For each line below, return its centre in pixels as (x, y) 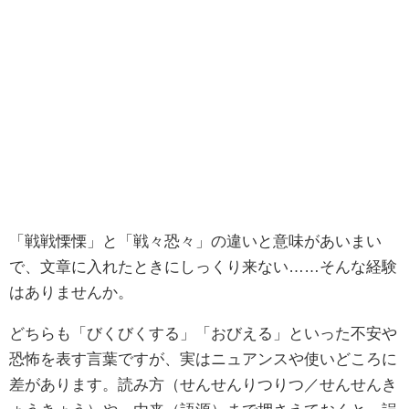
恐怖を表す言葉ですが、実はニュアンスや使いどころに (203, 358)
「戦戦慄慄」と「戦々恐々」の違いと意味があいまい (195, 240)
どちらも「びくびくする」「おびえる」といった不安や (203, 332)
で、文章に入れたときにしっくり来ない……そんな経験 (203, 266)
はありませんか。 (71, 291)
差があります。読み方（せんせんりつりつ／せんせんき (203, 383)
